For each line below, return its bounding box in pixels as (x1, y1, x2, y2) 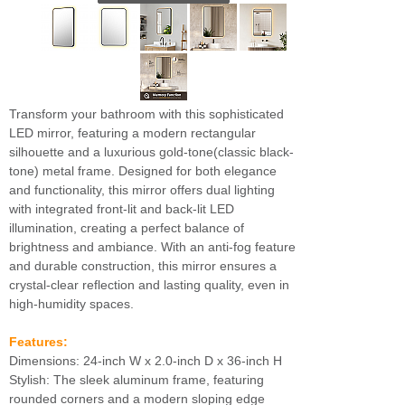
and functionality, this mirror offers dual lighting (9, 183, 275, 197)
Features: (9, 334, 68, 349)
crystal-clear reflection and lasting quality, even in (9, 278, 289, 292)
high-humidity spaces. (9, 297, 134, 311)
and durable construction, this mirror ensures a (9, 259, 277, 273)
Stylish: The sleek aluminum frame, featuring (9, 372, 264, 387)
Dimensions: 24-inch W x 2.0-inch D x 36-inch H (9, 353, 282, 368)
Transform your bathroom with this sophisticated (9, 107, 284, 121)
